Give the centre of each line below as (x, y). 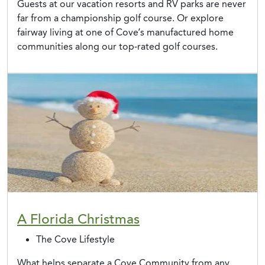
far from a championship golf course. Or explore (120, 18)
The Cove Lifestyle (75, 240)
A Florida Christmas (78, 219)
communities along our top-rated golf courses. (117, 47)
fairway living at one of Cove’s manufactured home (125, 33)
